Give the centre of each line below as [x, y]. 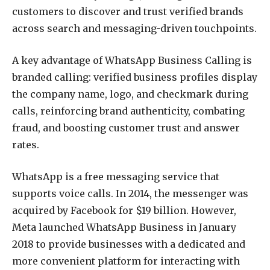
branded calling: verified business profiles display [135, 77]
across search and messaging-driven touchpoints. [134, 29]
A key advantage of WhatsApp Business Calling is [132, 61]
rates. [26, 145]
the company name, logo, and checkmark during [130, 94]
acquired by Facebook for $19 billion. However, [124, 210]
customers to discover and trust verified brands [128, 12]
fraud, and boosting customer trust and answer [126, 128]
